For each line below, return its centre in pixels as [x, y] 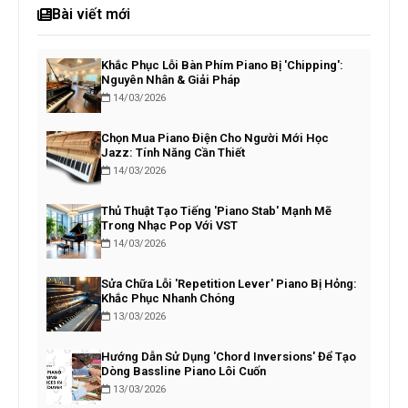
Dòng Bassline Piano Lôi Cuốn [184, 372]
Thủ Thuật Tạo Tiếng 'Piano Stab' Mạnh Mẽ [216, 211]
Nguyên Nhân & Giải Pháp [171, 80]
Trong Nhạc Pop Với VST [169, 226]
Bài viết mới [91, 15]
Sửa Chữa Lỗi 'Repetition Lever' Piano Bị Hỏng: [229, 284]
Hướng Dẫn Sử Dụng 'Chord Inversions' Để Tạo [229, 357]
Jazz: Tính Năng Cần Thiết [173, 153]
